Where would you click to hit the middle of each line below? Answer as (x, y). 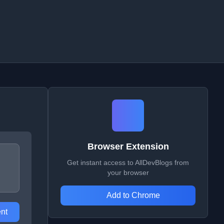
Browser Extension (128, 146)
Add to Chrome (133, 195)
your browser (128, 172)
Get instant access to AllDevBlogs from (128, 162)
